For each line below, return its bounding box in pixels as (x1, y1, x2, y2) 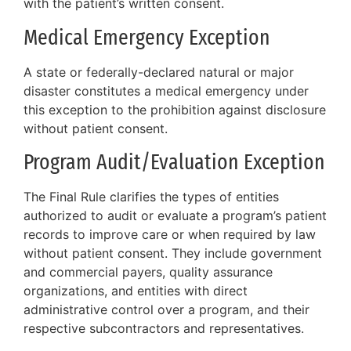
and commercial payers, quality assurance (24, 264, 273, 280)
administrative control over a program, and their (24, 302, 309, 318)
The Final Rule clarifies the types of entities (24, 189, 279, 205)
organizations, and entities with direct (24, 283, 248, 299)
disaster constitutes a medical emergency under (24, 82, 309, 99)
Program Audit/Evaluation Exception (24, 149, 325, 175)
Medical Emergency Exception (24, 24, 270, 50)
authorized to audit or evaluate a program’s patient (24, 208, 327, 224)
